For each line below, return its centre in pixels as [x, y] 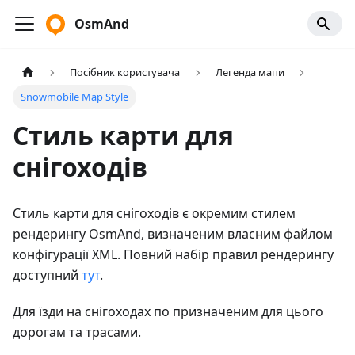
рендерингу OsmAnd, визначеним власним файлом [173, 234]
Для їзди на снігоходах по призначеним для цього [168, 312]
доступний [47, 275]
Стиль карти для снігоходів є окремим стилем [154, 214]
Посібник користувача [125, 73]
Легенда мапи [250, 73]
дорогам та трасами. [77, 332]
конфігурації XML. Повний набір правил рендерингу [173, 255]
